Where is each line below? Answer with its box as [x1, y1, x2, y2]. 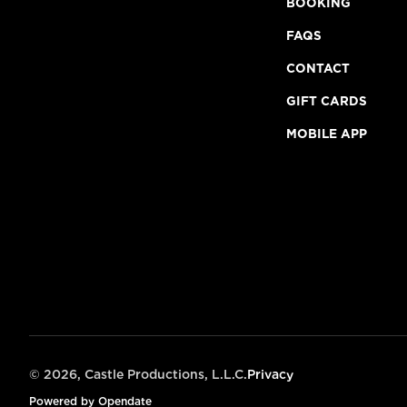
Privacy [247, 366, 293, 382]
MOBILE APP [286, 125, 368, 141]
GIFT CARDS [286, 93, 368, 108]
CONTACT [286, 60, 351, 75]
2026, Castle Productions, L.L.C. [44, 366, 247, 382]
